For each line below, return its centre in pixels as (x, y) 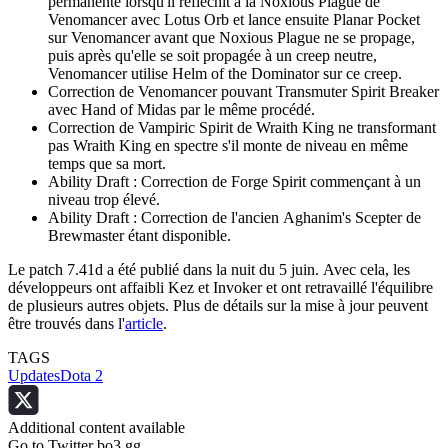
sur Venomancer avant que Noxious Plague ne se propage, (231, 38)
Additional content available (96, 428)
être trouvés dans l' (66, 324)
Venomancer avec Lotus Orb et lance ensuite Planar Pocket (234, 20)
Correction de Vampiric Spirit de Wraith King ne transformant (242, 128)
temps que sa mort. (107, 164)
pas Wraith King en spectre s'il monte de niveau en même (228, 146)
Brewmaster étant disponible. (139, 236)
